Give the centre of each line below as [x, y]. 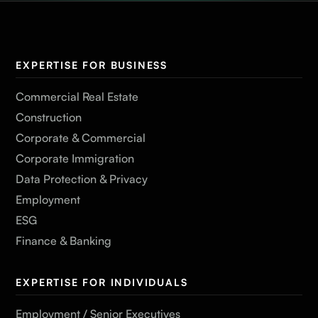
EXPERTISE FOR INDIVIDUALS [102, 282]
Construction [49, 117]
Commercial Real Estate [77, 96]
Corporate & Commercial [81, 137]
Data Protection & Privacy [82, 179]
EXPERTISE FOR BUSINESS [92, 65]
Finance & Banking [64, 240]
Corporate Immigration [75, 158]
